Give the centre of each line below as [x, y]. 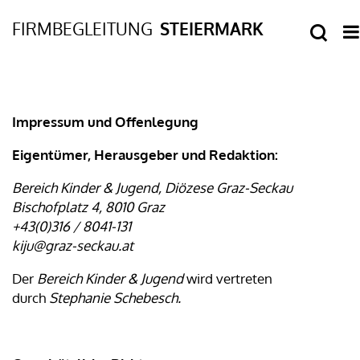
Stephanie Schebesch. [115, 298]
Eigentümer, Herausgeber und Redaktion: [145, 155]
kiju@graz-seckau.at [73, 245]
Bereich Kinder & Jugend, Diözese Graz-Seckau [152, 188]
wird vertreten [229, 278]
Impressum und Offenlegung [105, 122]
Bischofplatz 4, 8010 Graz [88, 207]
